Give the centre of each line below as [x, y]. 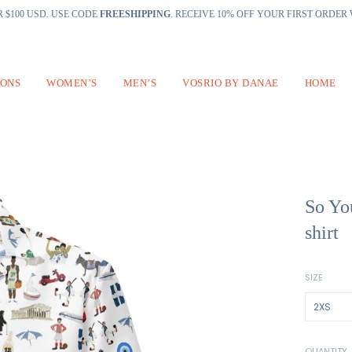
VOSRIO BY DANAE [231, 83]
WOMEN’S [72, 83]
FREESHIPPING [135, 14]
